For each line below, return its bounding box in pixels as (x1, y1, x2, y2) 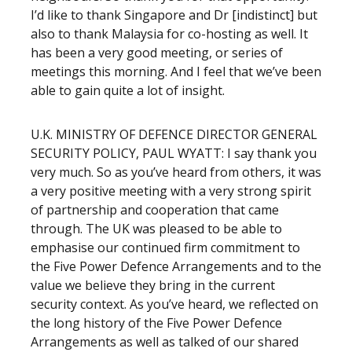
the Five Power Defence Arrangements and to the (31, 258, 321, 275)
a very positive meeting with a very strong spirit (31, 182, 311, 200)
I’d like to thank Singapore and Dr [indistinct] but (31, 6, 317, 24)
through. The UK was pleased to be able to (31, 220, 282, 237)
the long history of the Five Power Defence (31, 314, 282, 332)
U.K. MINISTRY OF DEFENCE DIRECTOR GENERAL (31, 126, 317, 143)
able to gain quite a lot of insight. (31, 82, 228, 99)
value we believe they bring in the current (31, 277, 275, 294)
